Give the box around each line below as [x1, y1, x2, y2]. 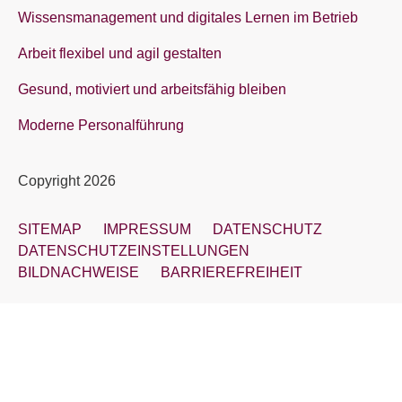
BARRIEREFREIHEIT [161, 265, 302, 280]
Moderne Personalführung [18, 118, 184, 133]
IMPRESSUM [103, 222, 191, 237]
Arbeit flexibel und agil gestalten [18, 46, 222, 61]
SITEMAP [18, 222, 82, 237]
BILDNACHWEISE [18, 265, 139, 280]
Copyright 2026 [18, 173, 116, 188]
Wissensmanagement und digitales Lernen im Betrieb [18, 10, 358, 25]
